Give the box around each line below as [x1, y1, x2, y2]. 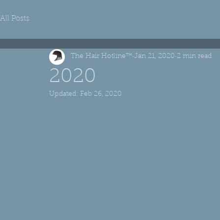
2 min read [177, 53, 212, 60]
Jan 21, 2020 [134, 53, 175, 60]
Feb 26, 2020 [80, 90, 122, 98]
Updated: [49, 90, 80, 98]
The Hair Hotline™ [71, 53, 132, 60]
